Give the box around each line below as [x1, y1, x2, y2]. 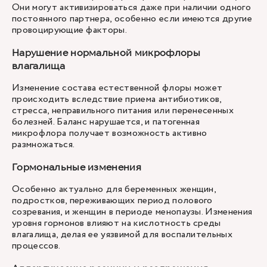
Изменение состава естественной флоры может [12, 81, 223, 95]
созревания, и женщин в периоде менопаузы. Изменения [12, 205, 253, 219]
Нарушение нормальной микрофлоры [12, 46, 200, 58]
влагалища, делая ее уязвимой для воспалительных [12, 228, 233, 241]
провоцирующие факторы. [12, 23, 128, 37]
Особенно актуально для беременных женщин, [12, 182, 216, 196]
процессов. [12, 239, 61, 253]
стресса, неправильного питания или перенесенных [12, 104, 234, 117]
